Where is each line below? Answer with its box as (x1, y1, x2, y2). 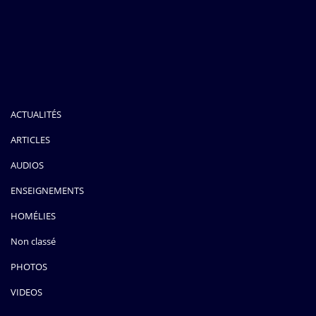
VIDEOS (11, 285, 42, 298)
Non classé (11, 234, 56, 248)
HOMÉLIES (11, 209, 56, 222)
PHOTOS (11, 260, 47, 273)
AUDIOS (11, 158, 44, 171)
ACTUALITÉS (11, 107, 61, 121)
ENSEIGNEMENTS (11, 183, 84, 197)
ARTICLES (11, 133, 50, 146)
